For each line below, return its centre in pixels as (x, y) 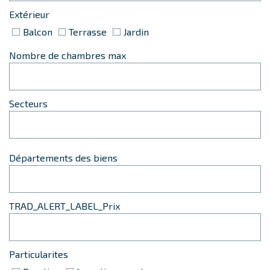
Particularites (39, 254)
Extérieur (29, 14)
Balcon (40, 32)
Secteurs (28, 103)
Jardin (137, 32)
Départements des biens (63, 158)
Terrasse (90, 32)
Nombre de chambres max (67, 55)
